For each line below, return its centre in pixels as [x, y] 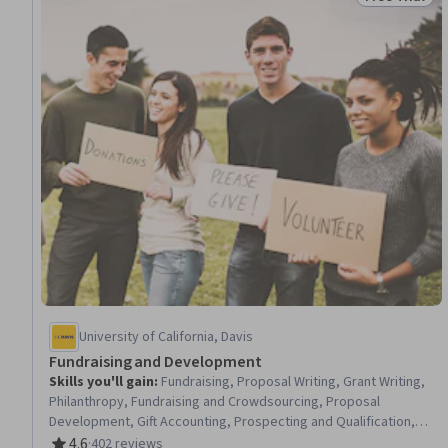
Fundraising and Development [155, 361]
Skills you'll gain [101, 381]
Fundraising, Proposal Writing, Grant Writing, [293, 381]
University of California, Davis [166, 336]
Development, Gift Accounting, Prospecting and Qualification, [232, 421]
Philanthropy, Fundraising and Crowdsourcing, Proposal [214, 401]
